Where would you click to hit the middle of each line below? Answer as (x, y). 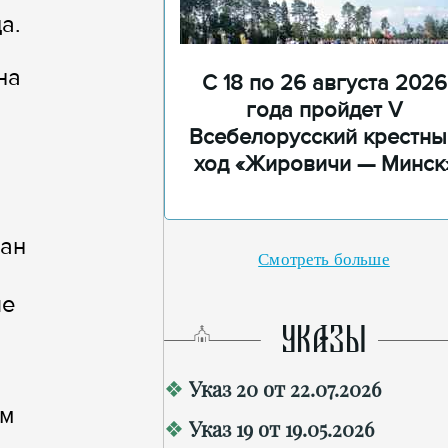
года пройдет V (324, 110)
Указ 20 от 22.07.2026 (285, 388)
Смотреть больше (324, 259)
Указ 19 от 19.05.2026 (281, 428)
